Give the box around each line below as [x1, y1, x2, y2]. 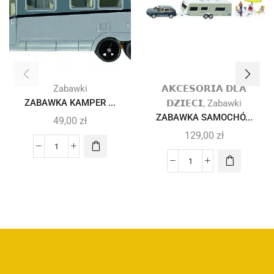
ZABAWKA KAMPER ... [24, 97, 116, 109]
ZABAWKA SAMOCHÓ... [155, 112, 253, 124]
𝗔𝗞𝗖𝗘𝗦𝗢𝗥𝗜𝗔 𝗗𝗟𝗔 [161, 83, 246, 95]
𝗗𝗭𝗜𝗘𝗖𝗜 [166, 98, 203, 109]
